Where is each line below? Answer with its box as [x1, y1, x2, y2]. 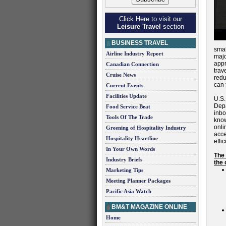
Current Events [106, 82, 143, 88]
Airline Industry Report [106, 50, 163, 56]
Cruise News [106, 72, 136, 78]
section [160, 23, 184, 30]
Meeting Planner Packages [106, 178, 171, 184]
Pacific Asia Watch [106, 188, 151, 194]
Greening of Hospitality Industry [106, 125, 186, 131]
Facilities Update [106, 93, 147, 99]
